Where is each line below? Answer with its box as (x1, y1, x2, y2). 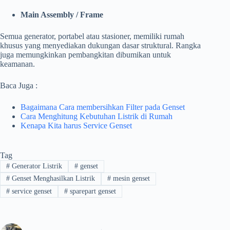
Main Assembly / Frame (21, 10, 103, 19)
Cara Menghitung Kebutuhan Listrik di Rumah (21, 111, 172, 121)
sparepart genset (67, 187, 116, 195)
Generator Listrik (9, 162, 62, 170)
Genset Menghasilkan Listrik (9, 175, 95, 183)
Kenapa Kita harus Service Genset (21, 121, 132, 130)
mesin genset (110, 175, 150, 183)
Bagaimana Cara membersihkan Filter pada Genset (21, 102, 185, 111)
